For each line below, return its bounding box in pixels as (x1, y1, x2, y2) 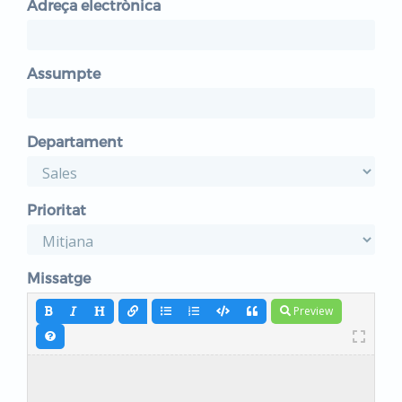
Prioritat (27, 201, 86, 218)
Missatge (27, 269, 91, 286)
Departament (27, 133, 123, 150)
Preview (291, 303, 333, 319)
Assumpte (27, 65, 100, 82)
